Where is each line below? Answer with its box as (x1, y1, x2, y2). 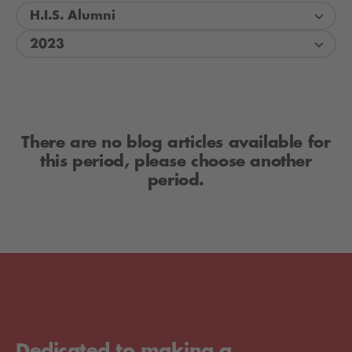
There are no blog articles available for (21, 134, 331, 151)
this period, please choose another (40, 153, 312, 170)
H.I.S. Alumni (30, 9, 115, 22)
